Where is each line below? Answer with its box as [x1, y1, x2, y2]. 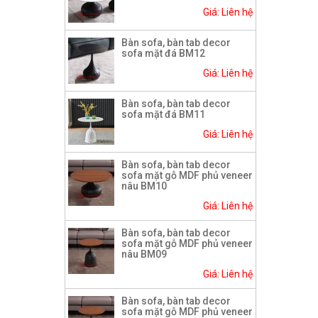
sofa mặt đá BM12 [121, 48, 205, 60]
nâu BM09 [121, 248, 167, 261]
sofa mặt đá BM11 [121, 109, 205, 121]
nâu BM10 [121, 180, 167, 192]
